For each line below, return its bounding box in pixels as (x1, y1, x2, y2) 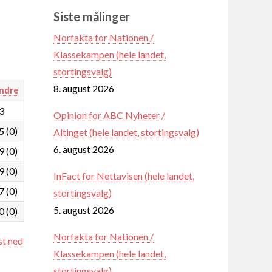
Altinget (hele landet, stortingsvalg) (53, 126, 199, 138)
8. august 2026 (53, 82, 114, 94)
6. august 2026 (53, 143, 114, 155)
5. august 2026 (53, 203, 114, 216)
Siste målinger (53, 8, 131, 24)
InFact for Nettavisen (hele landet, (53, 169, 194, 182)
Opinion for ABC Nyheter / (53, 109, 165, 121)
